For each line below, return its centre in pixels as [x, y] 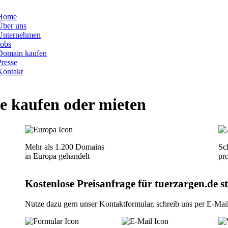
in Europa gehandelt [57, 156]
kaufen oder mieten [77, 105]
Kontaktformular [126, 204]
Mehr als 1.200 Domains [65, 147]
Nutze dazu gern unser [62, 204]
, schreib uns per [179, 204]
